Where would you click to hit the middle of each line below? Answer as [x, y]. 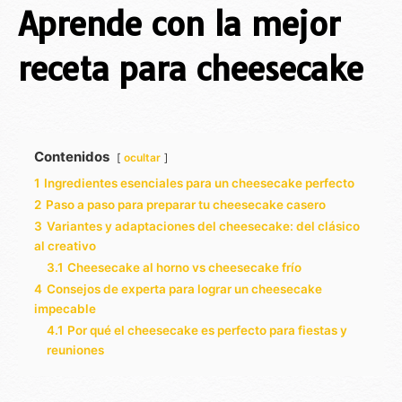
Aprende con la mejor [179, 24]
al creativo [65, 246]
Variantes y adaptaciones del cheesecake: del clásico [203, 227]
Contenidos [72, 157]
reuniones [75, 350]
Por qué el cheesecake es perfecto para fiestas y [207, 331]
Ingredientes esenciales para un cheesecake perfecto [199, 184]
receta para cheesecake [191, 69]
